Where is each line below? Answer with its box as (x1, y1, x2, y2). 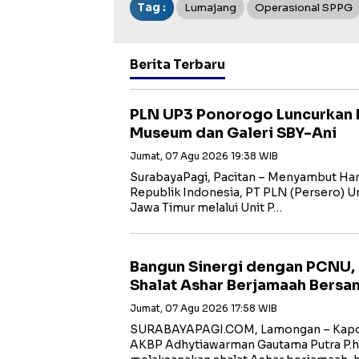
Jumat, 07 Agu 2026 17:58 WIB (130, 301, 277, 314)
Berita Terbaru (130, 56, 225, 73)
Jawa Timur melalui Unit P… (130, 200, 282, 215)
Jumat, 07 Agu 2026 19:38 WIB (130, 149, 278, 162)
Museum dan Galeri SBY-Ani (130, 123, 337, 142)
